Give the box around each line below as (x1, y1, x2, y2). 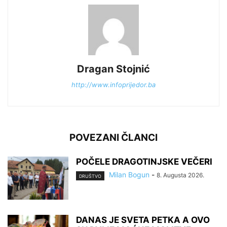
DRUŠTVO (79, 173, 101, 179)
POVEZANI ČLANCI (69, 132, 158, 144)
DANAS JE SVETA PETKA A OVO (76, 215, 210, 225)
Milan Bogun (109, 170, 149, 179)
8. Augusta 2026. (157, 171, 204, 179)
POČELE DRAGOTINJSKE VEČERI (76, 157, 212, 167)
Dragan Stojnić (77, 63, 150, 75)
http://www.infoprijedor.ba (71, 81, 156, 89)
